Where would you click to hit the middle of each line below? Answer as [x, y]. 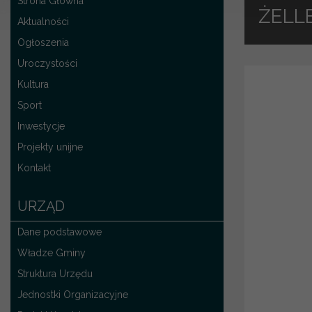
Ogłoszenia [43, 42]
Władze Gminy [52, 252]
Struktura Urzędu [55, 273]
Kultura [33, 84]
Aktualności [43, 21]
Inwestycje [41, 126]
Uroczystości [47, 63]
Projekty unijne [50, 147]
